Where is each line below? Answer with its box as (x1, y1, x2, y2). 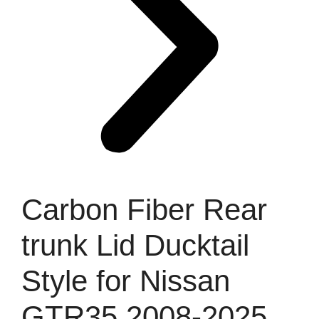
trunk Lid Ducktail (21, 228, 249, 262)
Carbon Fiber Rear (21, 192, 267, 226)
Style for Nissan (21, 263, 230, 298)
